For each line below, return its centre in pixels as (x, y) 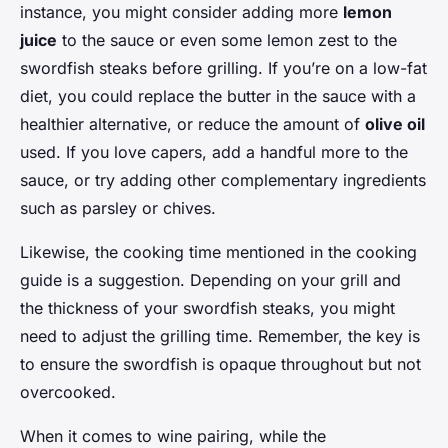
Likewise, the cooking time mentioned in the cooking (218, 252)
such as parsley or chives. (118, 208)
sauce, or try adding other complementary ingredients (223, 180)
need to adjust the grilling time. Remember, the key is (220, 336)
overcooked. (68, 392)
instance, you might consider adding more (181, 12)
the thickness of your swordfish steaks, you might (207, 308)
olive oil (395, 124)
